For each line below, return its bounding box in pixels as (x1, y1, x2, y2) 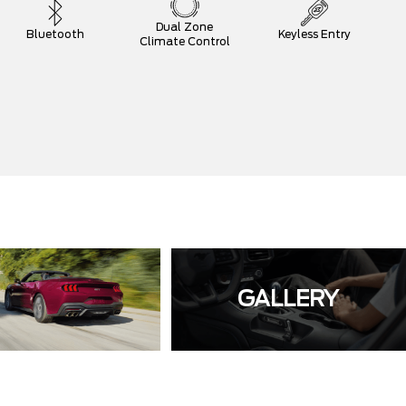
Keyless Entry (277, 28, 351, 40)
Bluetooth (26, 28, 85, 40)
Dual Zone (156, 21, 214, 33)
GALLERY (237, 288, 340, 311)
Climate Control (139, 35, 230, 47)
